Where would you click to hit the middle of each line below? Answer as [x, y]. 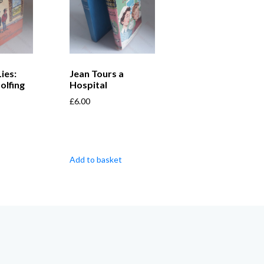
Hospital [88, 85]
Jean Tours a [96, 74]
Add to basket [95, 160]
